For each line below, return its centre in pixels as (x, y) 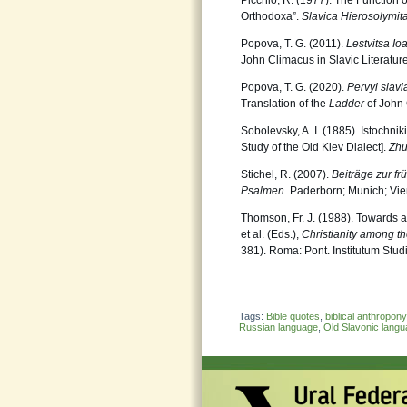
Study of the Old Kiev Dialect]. (315, 147)
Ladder (348, 104)
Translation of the (285, 104)
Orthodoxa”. (271, 16)
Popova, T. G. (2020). (294, 87)
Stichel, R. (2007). (286, 174)
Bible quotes (293, 316)
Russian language (278, 327)
